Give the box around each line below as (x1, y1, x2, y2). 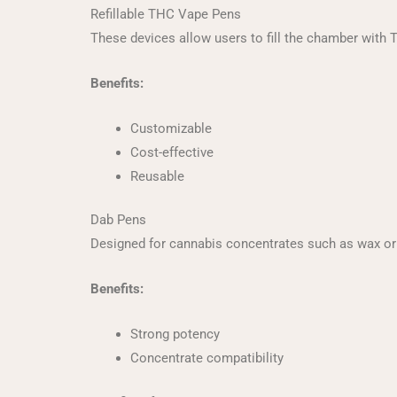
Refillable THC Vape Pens (90, 5, 241, 22)
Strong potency (130, 326, 220, 342)
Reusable (130, 167, 184, 184)
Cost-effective (130, 144, 214, 160)
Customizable (130, 120, 212, 136)
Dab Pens (90, 212, 146, 228)
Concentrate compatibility (130, 350, 284, 366)
